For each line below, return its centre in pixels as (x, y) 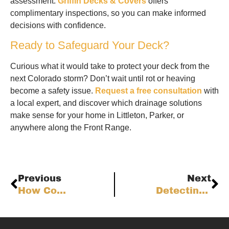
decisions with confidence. (58, 25)
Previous (40, 178)
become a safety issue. (52, 91)
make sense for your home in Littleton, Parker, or (97, 116)
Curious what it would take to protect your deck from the (110, 66)
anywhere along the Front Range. (71, 128)
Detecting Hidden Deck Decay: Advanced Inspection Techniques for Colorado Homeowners (203, 190)
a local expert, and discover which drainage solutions (106, 103)
